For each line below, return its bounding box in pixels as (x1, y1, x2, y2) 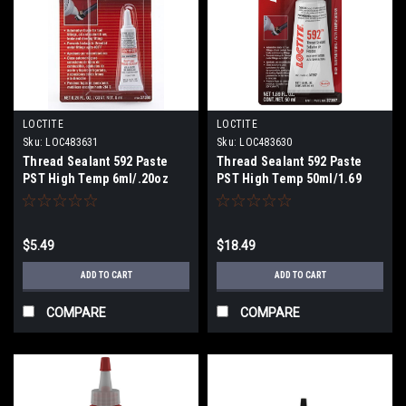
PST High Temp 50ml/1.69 (217, 170, 362, 186)
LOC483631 (45, 135, 99, 149)
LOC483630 (239, 135, 293, 149)
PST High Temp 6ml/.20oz (23, 170, 169, 186)
